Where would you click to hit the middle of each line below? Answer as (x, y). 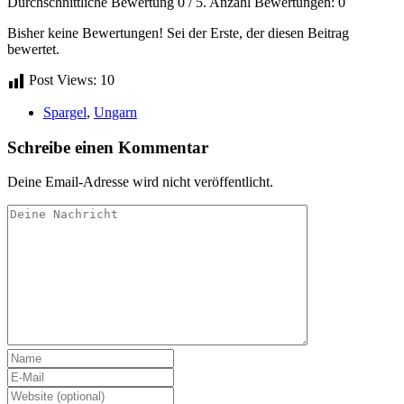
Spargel (65, 112)
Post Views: (63, 79)
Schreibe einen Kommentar (108, 147)
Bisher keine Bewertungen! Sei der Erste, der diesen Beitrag (178, 32)
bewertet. (33, 49)
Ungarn (115, 112)
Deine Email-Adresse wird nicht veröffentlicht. (140, 182)
